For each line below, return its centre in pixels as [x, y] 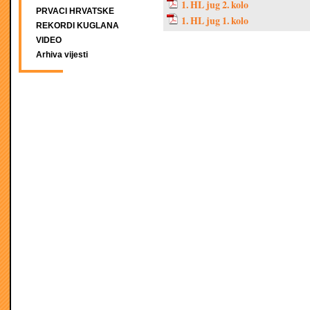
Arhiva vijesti [62, 55]
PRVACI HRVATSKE [75, 11]
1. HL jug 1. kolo [215, 20]
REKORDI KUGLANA [77, 26]
